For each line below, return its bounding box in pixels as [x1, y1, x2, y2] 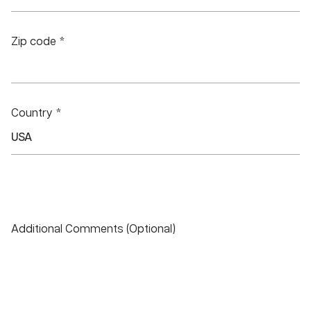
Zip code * [11, 36, 65, 49]
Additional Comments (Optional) [11, 224, 176, 236]
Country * [11, 108, 62, 120]
